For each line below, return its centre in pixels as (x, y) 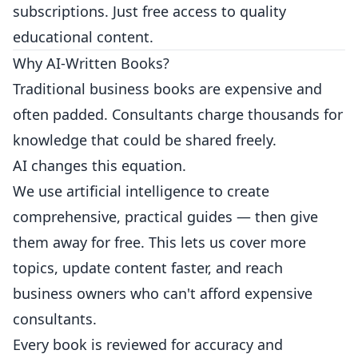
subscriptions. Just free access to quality (149, 11)
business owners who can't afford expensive (163, 293)
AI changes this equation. (99, 165)
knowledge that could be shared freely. (145, 140)
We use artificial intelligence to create (141, 191)
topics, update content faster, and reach (148, 268)
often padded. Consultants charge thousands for (178, 114)
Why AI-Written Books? (91, 63)
